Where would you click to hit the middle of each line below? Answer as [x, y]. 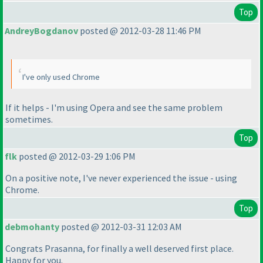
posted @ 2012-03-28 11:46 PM [140, 31]
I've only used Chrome [61, 77]
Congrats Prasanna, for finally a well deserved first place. [119, 249]
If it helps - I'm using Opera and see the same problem [114, 107]
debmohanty [32, 227]
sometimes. [29, 119]
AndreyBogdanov [41, 31]
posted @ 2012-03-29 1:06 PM [76, 156]
